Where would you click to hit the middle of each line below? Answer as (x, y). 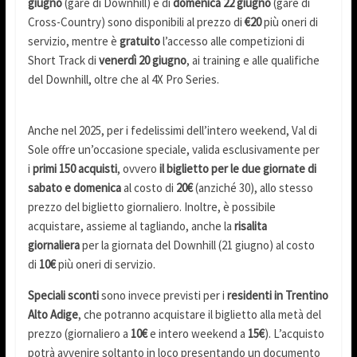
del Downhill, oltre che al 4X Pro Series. (123, 80)
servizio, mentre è (73, 41)
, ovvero (138, 169)
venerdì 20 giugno (142, 61)
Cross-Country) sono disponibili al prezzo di (135, 22)
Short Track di (63, 61)
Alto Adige (53, 315)
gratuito (139, 41)
